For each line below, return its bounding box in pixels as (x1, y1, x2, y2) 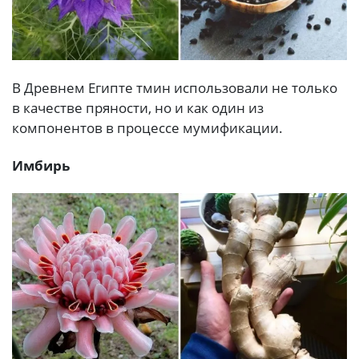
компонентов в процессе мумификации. (12, 118, 283, 137)
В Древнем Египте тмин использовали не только (12, 78, 337, 97)
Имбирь (12, 156, 70, 175)
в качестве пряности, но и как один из (12, 98, 264, 117)
